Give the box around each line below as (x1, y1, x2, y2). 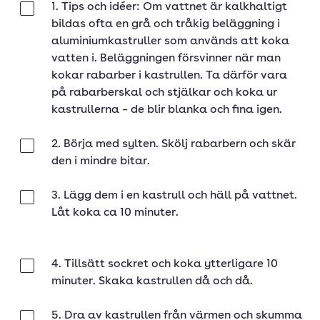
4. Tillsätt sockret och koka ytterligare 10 (51, 259, 278, 270)
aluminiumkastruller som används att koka (51, 36, 289, 47)
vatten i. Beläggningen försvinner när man (51, 53, 281, 64)
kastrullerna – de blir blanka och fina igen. (51, 104, 282, 116)
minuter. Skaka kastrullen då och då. (51, 276, 253, 287)
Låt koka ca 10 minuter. (51, 207, 179, 219)
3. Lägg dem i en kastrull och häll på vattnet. (51, 190, 297, 201)
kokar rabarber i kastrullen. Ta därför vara (51, 70, 287, 81)
